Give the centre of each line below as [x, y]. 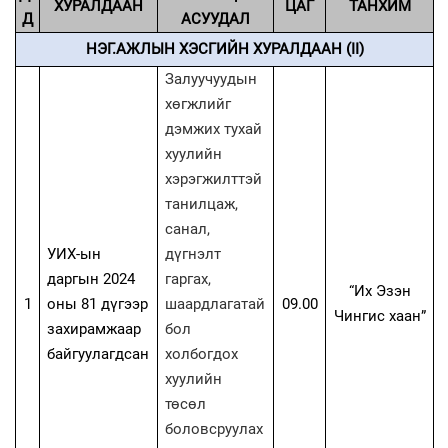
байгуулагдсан [98, 353]
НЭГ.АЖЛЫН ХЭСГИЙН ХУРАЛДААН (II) [224, 48]
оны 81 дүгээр [98, 303]
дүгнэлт [193, 253]
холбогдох [202, 353]
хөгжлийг [198, 103]
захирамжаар [94, 328]
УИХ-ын [74, 253]
